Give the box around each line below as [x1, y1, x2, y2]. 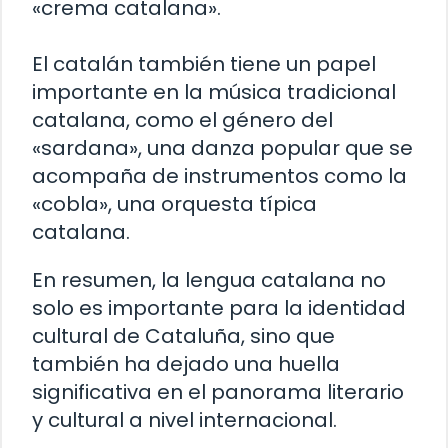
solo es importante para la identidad [32, 293, 406, 322]
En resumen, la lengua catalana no [32, 265, 386, 294]
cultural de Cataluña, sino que [32, 321, 335, 350]
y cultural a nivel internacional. [32, 405, 337, 434]
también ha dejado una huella [32, 349, 340, 378]
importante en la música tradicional [32, 77, 396, 106]
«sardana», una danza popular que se [32, 133, 413, 162]
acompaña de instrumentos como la [32, 161, 407, 190]
